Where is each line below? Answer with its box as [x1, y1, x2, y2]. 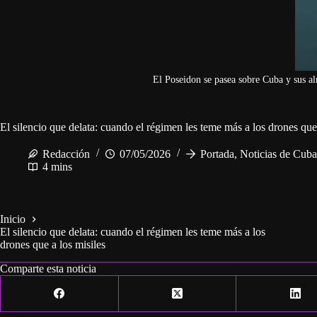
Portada [200, 147, 234, 160]
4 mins [42, 160, 72, 173]
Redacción [42, 147, 90, 160]
